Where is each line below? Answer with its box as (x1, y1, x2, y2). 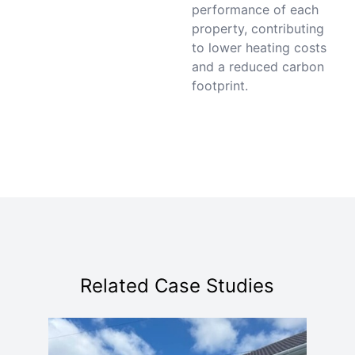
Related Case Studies (80, 274, 275, 297)
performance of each (191, 2, 319, 17)
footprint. (191, 78, 248, 94)
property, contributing (191, 21, 324, 36)
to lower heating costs (191, 40, 326, 55)
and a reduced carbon (191, 59, 324, 74)
